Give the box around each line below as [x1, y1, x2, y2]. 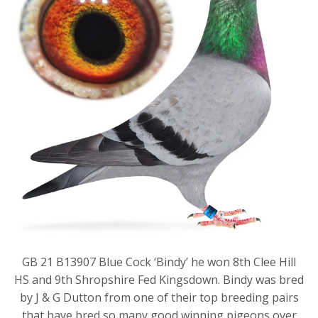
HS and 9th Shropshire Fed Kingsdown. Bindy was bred [14, 271, 304, 287]
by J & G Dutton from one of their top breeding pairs [19, 289, 299, 305]
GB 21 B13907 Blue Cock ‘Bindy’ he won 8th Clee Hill [22, 253, 296, 270]
